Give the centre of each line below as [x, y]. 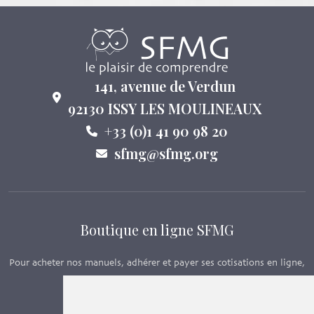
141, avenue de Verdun [165, 86]
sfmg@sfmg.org [166, 153]
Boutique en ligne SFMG [157, 230]
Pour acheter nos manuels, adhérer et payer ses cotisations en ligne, [157, 264]
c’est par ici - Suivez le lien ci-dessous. [157, 280]
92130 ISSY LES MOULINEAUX [165, 109]
